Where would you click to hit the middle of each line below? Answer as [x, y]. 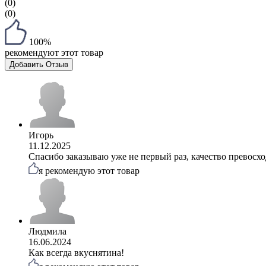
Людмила [47, 231]
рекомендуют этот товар [54, 52]
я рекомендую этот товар [89, 170]
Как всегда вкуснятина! [76, 252]
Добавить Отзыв [39, 64]
